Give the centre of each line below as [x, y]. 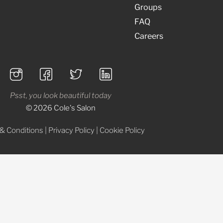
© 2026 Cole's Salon [61, 108]
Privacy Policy [71, 130]
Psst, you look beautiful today [61, 95]
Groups [148, 7]
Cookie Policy [122, 130]
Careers [149, 36]
